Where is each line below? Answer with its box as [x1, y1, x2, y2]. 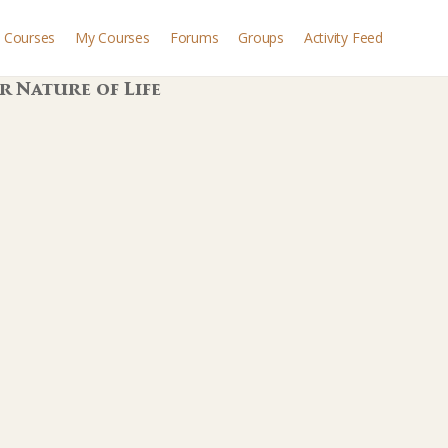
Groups [238, 28, 284, 47]
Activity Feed [303, 28, 383, 47]
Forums [169, 28, 219, 47]
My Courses [75, 28, 150, 47]
